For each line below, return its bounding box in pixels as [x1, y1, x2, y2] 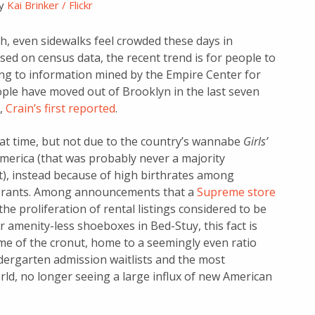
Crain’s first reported [6, 100, 115, 116]
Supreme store [197, 184, 276, 200]
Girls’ [243, 133, 268, 149]
